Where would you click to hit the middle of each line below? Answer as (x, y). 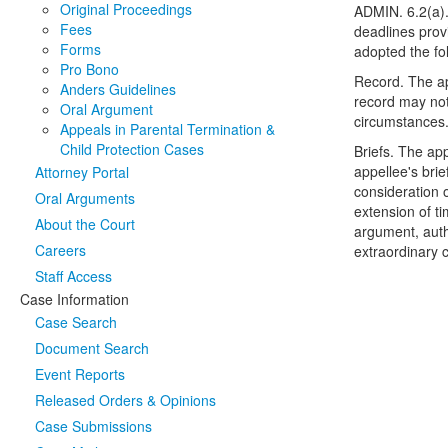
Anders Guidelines (118, 89)
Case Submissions (93, 426)
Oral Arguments (85, 198)
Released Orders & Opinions (125, 400)
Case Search (76, 322)
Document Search (92, 348)
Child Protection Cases (132, 149)
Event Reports (80, 374)
